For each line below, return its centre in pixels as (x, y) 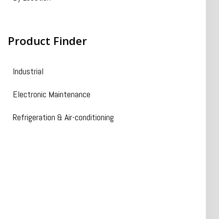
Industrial (28, 71)
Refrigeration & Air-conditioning (63, 117)
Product (30, 41)
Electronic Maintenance (51, 94)
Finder (70, 41)
